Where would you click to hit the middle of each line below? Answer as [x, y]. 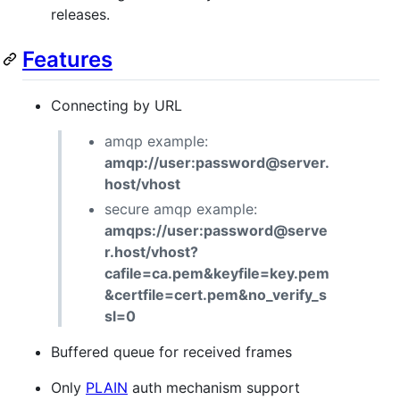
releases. [80, 14]
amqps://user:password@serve [216, 230]
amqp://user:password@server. [217, 162]
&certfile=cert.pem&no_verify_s [216, 294]
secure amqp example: [181, 208]
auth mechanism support [214, 387]
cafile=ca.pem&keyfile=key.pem [217, 273]
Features [67, 59]
